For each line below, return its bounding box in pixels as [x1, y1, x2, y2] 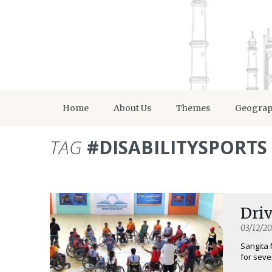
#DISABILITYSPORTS [82, 134, 267, 160]
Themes [176, 102, 210, 114]
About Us [114, 102, 151, 114]
